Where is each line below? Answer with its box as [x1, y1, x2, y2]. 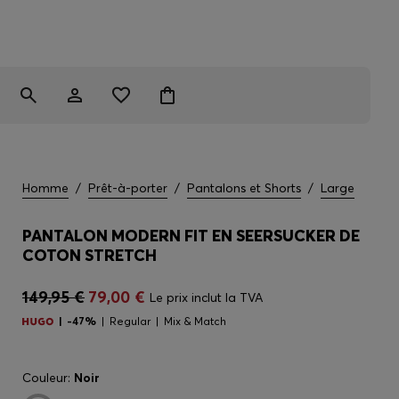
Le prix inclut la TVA [150, 289, 263, 305]
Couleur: [22, 370, 74, 386]
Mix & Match [164, 314, 226, 328]
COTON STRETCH [22, 245, 157, 265]
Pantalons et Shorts [187, 180, 301, 196]
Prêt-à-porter [88, 180, 167, 196]
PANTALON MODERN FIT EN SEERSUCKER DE [22, 225, 360, 246]
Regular [110, 314, 151, 328]
